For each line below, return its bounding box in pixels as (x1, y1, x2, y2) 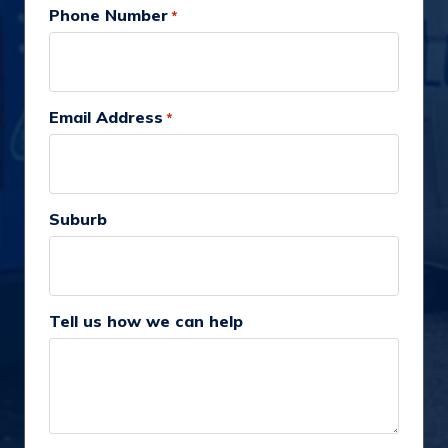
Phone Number (49, 5, 168, 25)
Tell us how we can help (49, 311, 243, 331)
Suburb (49, 209, 107, 229)
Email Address (49, 107, 163, 127)
